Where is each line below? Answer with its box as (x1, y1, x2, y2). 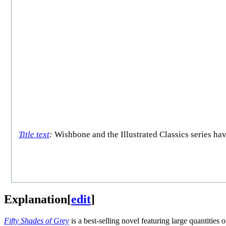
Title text (18, 130, 49, 140)
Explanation (4, 192, 67, 206)
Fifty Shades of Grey (4, 216, 69, 225)
